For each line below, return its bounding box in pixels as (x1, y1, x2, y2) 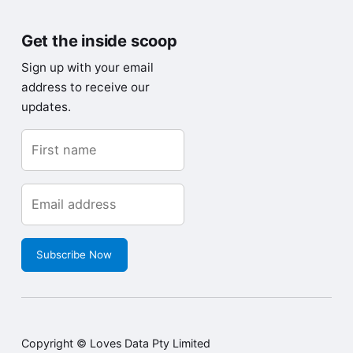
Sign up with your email (20, 60, 154, 76)
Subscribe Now (36, 248, 113, 262)
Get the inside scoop (20, 31, 177, 51)
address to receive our (20, 80, 150, 95)
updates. (20, 99, 71, 115)
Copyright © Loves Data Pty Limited (20, 336, 210, 351)
